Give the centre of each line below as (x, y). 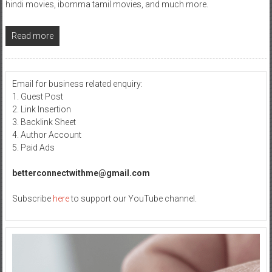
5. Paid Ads (33, 147)
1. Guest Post (37, 96)
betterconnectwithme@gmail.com (81, 173)
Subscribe (32, 198)
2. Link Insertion (41, 109)
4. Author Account (46, 134)
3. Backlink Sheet (44, 122)
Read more (32, 36)
